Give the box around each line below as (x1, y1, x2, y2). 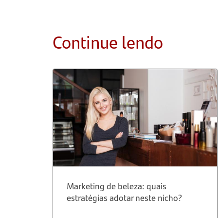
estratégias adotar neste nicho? (66, 191, 182, 204)
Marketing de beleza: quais (66, 180, 166, 192)
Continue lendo (52, 29, 163, 54)
